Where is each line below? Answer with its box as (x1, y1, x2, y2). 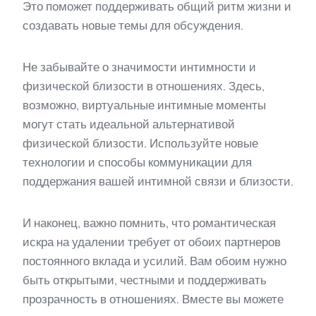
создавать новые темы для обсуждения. (23, 18, 243, 33)
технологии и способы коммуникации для (23, 155, 252, 170)
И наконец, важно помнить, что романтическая (23, 216, 276, 231)
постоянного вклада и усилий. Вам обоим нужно (23, 254, 286, 269)
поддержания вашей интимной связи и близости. (23, 174, 293, 189)
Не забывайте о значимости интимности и (23, 60, 256, 75)
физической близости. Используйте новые (23, 136, 258, 151)
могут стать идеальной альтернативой (23, 117, 235, 132)
